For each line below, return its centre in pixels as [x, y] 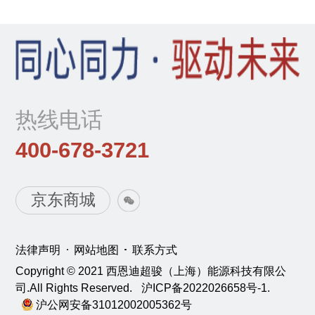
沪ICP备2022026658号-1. [205, 288]
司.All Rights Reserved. [76, 288]
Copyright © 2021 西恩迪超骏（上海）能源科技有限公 [151, 271]
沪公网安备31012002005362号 [114, 305]
